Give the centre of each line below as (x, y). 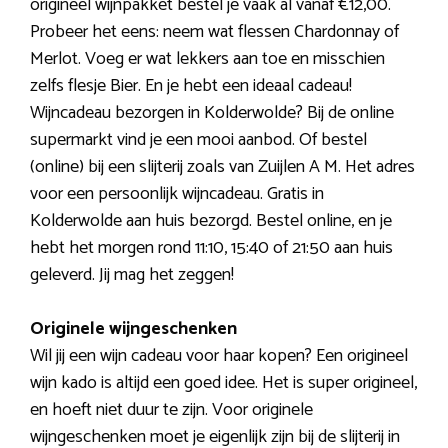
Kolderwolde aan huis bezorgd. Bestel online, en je (211, 220)
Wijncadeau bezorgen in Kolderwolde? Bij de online (212, 112)
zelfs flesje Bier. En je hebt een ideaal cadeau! (191, 85)
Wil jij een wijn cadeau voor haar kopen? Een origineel (219, 355)
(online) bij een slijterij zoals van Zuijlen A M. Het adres (222, 166)
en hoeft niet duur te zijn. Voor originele (171, 409)
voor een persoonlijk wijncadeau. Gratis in (177, 193)
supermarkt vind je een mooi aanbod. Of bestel (198, 139)
